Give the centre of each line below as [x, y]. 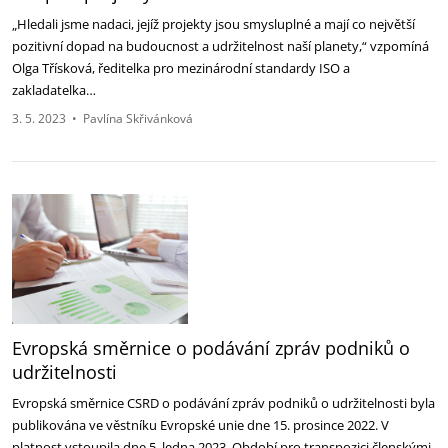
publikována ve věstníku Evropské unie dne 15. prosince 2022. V [200, 425]
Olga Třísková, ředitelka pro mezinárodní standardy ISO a [181, 68]
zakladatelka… [55, 90]
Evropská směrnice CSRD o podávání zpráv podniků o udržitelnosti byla [223, 403]
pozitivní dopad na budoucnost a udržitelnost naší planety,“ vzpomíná [220, 46]
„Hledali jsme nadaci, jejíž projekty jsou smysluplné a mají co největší [213, 24]
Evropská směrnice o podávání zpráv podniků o [211, 348]
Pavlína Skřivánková [138, 118]
